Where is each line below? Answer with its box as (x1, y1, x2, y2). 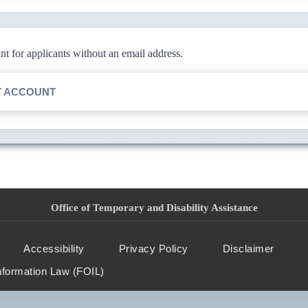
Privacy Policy (118, 243, 188, 254)
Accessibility (23, 243, 85, 254)
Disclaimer (222, 243, 274, 254)
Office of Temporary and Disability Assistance (50, 202, 258, 213)
